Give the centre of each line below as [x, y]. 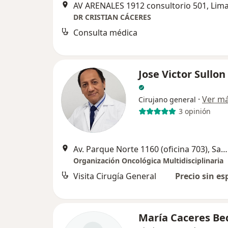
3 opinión [194, 111]
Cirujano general [167, 99]
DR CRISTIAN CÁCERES [112, 17]
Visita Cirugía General [115, 176]
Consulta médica [105, 32]
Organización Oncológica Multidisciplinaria [148, 160]
